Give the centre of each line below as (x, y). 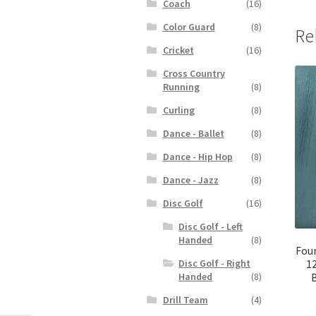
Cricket (178, 50)
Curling (178, 110)
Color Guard (189, 26)
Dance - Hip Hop (197, 156)
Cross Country (194, 73)
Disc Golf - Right (215, 263)
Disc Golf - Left (211, 226)
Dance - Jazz (190, 180)
